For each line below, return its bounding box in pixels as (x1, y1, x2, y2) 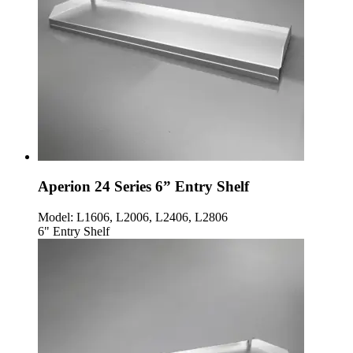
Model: (38, 210, 73, 224)
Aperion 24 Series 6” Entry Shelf (38, 178, 249, 195)
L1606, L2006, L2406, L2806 (73, 210, 228, 224)
